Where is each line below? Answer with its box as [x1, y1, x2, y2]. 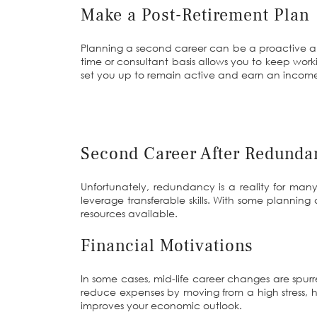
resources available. [81, 207, 178, 219]
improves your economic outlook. [81, 299, 242, 311]
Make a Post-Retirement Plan [81, 4, 310, 27]
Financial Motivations [81, 234, 253, 257]
